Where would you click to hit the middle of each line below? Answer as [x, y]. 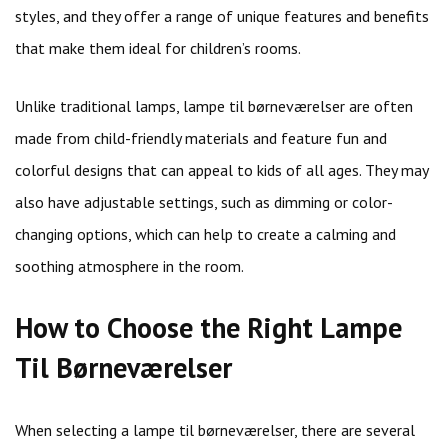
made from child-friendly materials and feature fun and [201, 138]
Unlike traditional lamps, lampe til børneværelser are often [214, 106]
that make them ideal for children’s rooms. [158, 48]
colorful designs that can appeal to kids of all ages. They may [221, 170]
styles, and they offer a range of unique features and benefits [222, 16]
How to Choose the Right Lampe [208, 327]
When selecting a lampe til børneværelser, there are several [215, 430]
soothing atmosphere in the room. [129, 266]
